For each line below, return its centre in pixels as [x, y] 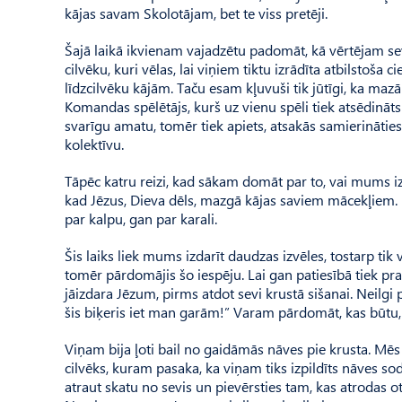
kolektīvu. [94, 144]
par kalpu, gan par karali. [141, 218]
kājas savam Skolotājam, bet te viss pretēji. [196, 13]
